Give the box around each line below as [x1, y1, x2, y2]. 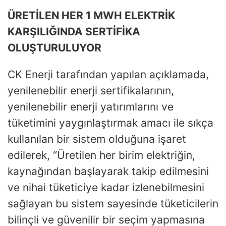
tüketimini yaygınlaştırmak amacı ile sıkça [8, 116, 213, 129]
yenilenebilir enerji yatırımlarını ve [8, 100, 174, 113]
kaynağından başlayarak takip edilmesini [8, 164, 209, 178]
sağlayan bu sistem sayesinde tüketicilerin [8, 197, 218, 210]
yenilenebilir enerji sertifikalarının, [8, 84, 174, 97]
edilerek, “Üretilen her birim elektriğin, [8, 148, 195, 161]
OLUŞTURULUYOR [8, 41, 101, 54]
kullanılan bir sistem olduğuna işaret [8, 132, 186, 145]
